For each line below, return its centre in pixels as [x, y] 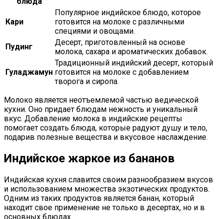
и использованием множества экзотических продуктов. [107, 189]
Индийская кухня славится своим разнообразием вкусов [109, 180]
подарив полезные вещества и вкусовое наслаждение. [106, 137]
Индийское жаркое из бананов [89, 159]
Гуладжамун [29, 72]
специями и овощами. [95, 31]
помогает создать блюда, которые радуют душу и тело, [106, 128]
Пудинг [19, 47]
